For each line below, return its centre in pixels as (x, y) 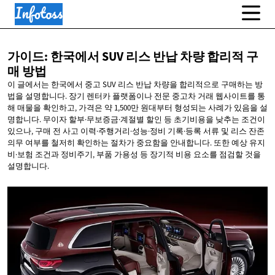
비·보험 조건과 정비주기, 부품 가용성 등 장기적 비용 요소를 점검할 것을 (134, 155)
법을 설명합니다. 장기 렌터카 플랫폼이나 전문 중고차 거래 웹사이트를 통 (136, 96)
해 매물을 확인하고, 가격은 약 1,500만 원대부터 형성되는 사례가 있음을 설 (137, 108)
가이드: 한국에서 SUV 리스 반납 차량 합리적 (127, 57)
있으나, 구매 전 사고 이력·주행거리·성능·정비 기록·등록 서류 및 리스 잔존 (136, 131)
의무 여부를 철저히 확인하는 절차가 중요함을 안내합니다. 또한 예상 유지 (136, 143)
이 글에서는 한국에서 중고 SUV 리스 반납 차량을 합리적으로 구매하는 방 (135, 85)
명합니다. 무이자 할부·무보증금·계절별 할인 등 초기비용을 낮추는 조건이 (136, 120)
